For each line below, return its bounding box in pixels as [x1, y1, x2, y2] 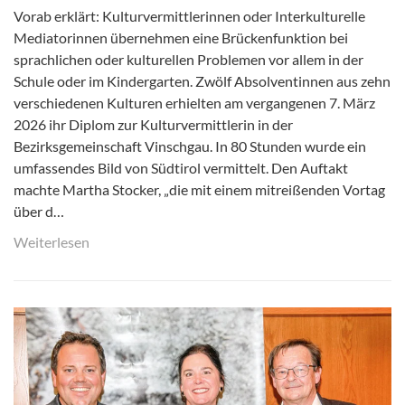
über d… [14, 202, 64, 220]
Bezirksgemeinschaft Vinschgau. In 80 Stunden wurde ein [14, 137, 366, 155]
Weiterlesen [14, 232, 89, 250]
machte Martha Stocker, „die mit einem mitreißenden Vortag [14, 180, 385, 198]
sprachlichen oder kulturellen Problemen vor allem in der [14, 50, 363, 68]
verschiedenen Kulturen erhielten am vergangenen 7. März [14, 93, 375, 111]
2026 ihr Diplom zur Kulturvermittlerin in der [14, 115, 293, 133]
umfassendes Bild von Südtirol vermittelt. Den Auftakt [14, 158, 348, 176]
